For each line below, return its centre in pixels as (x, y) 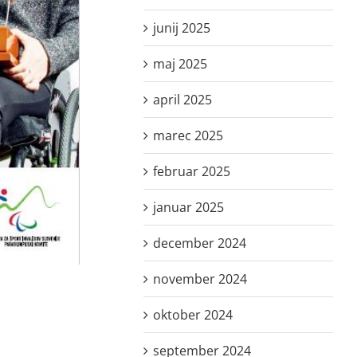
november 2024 (200, 279)
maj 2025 (180, 63)
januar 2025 (189, 207)
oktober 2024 (193, 314)
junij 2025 (182, 27)
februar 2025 (192, 171)
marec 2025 (188, 135)
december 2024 (200, 243)
